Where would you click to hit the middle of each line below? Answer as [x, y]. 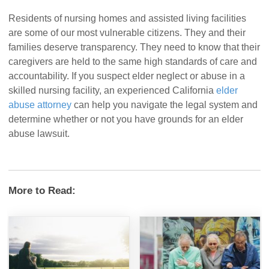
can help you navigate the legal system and [165, 105]
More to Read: [42, 191]
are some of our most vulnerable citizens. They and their [127, 33]
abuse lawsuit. [39, 134]
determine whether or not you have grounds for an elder [126, 119]
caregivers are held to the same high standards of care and [133, 62]
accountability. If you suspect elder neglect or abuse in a [127, 76]
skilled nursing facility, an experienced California [113, 91]
